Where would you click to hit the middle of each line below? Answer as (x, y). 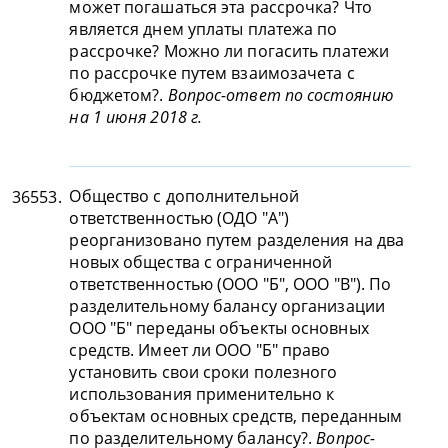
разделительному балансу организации (227, 306)
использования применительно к (202, 394)
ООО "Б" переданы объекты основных (219, 328)
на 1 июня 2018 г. (136, 117)
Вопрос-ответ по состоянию (281, 95)
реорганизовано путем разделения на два (237, 240)
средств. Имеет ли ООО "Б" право (200, 350)
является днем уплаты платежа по (203, 29)
